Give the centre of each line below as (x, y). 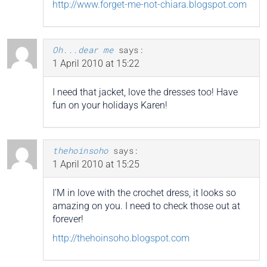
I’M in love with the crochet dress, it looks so (144, 193)
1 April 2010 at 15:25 (96, 164)
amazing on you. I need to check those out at (146, 206)
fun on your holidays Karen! (110, 105)
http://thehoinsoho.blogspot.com (121, 238)
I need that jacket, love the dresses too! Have (145, 92)
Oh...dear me (83, 49)
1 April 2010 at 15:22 (96, 63)
